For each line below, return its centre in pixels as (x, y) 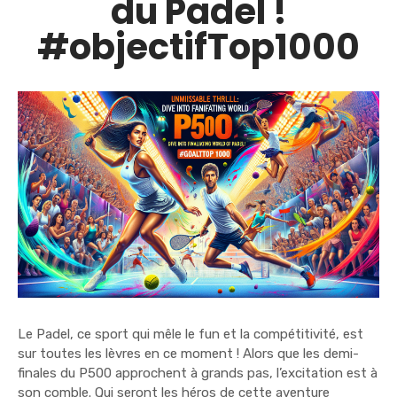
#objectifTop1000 (198, 47)
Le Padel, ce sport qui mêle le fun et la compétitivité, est (191, 334)
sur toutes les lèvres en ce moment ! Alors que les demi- (188, 353)
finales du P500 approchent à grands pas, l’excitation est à (198, 373)
